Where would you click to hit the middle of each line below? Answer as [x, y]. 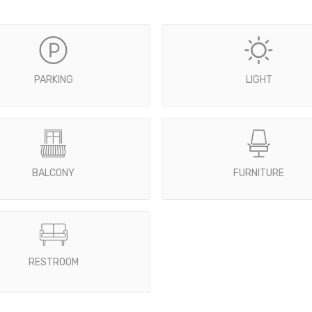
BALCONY [53, 173]
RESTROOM [53, 262]
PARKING [53, 79]
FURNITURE [259, 173]
